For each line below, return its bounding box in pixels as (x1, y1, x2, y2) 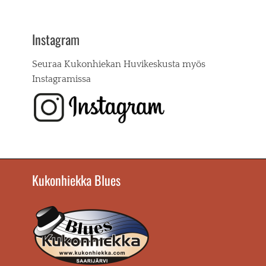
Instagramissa (32, 74, 91, 85)
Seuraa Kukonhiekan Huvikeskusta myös (32, 59, 205, 70)
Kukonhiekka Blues (32, 170, 121, 189)
